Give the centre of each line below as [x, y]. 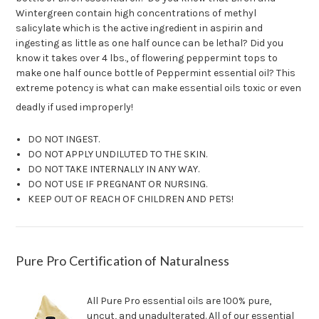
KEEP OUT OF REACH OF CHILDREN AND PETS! [130, 199]
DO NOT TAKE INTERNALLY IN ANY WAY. [113, 169]
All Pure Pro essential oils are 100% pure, [179, 300]
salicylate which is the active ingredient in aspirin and [140, 28]
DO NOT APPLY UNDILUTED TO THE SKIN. [117, 154]
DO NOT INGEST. [63, 139]
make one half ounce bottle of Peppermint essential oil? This [156, 73]
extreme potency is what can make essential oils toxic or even [159, 88]
